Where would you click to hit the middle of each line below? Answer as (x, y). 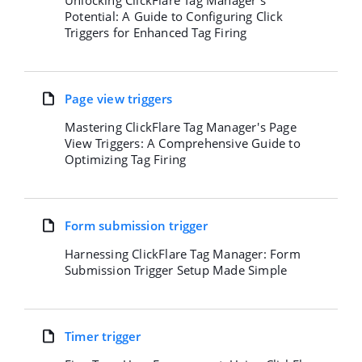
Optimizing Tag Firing (126, 159)
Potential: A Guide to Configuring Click (174, 16)
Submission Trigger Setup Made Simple (176, 270)
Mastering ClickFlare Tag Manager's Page (181, 127)
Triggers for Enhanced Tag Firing (156, 32)
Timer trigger (103, 336)
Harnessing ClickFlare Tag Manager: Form (183, 254)
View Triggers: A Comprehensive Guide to (183, 143)
